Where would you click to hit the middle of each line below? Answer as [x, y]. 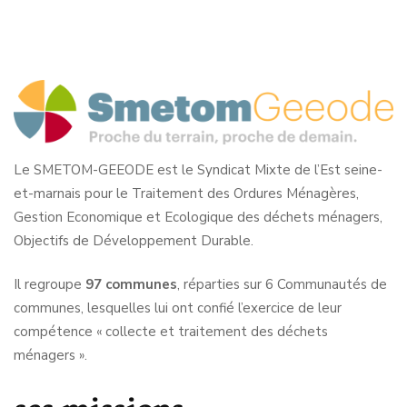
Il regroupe [50, 285]
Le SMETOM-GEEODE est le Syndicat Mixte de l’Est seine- [198, 169]
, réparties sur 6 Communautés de [282, 285]
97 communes [131, 285]
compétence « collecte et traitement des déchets [171, 332]
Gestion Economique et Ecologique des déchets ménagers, [198, 217]
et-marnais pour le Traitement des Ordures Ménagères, [186, 193]
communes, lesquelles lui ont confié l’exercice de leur [178, 308]
